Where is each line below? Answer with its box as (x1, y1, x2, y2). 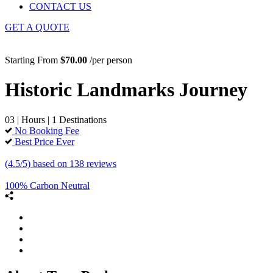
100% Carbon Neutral (5, 180, 90, 191)
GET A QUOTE (5, 22, 69, 32)
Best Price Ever (15, 136, 74, 147)
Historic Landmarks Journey (5, 79, 247, 101)
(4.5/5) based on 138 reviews (5, 158, 116, 169)
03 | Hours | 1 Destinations (5, 114, 107, 125)
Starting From (5, 55, 60, 65)
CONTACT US (29, 1, 91, 12)
